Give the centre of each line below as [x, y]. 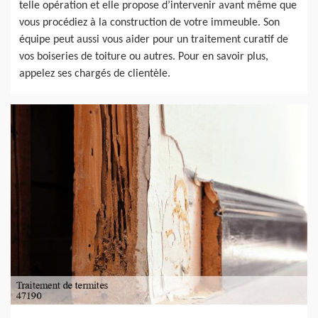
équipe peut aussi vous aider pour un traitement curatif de [154, 39]
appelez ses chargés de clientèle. [95, 73]
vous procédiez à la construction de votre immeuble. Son [149, 22]
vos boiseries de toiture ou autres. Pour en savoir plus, [144, 56]
